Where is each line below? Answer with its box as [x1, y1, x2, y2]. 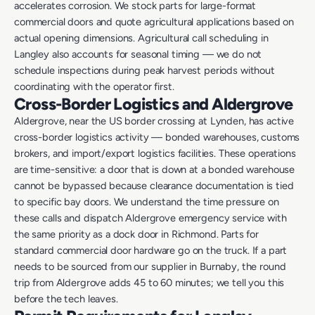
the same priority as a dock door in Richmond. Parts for [14, 228, 259, 241]
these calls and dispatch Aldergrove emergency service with [14, 212, 287, 225]
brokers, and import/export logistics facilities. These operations [14, 147, 296, 160]
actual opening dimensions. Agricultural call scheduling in [14, 32, 269, 45]
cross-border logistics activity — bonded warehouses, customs [14, 131, 300, 144]
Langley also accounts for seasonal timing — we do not [14, 48, 262, 61]
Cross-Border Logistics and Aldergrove [14, 94, 293, 115]
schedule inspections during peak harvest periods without [14, 64, 275, 77]
